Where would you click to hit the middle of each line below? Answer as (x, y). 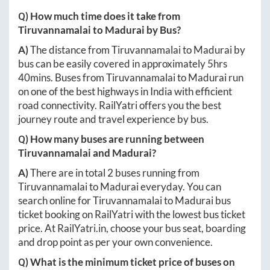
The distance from (71, 49)
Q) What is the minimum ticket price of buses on (127, 262)
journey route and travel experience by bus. (113, 119)
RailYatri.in (82, 228)
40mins (34, 77)
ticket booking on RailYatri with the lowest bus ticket (132, 214)
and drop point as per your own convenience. (115, 242)
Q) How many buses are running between (111, 139)
